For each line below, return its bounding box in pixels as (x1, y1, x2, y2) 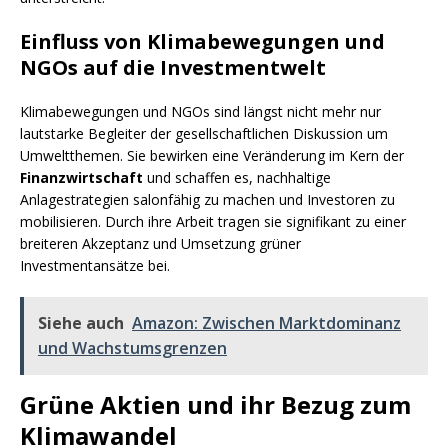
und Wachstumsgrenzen (38, 337, 227, 360)
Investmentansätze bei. (20, 256, 170, 276)
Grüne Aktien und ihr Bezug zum (20, 388, 411, 422)
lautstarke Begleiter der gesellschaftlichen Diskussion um (20, 124, 388, 144)
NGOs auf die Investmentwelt (20, 54, 326, 82)
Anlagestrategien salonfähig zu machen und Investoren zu (20, 190, 395, 210)
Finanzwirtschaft (20, 168, 143, 188)
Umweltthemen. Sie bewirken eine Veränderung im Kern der (20, 146, 404, 166)
